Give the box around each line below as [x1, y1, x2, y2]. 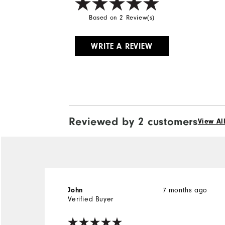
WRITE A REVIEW [91, 41, 153, 51]
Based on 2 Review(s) [89, 14, 155, 21]
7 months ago [162, 186, 207, 194]
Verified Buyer [68, 195, 114, 203]
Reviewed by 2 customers [68, 115, 198, 128]
